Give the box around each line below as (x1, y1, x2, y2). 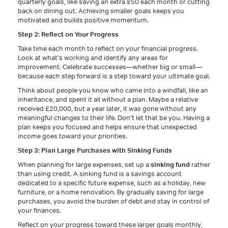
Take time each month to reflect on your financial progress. (18, 44, 198, 52)
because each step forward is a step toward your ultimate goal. (18, 72, 210, 80)
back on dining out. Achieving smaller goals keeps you (18, 7, 184, 15)
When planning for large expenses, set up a (18, 160, 151, 168)
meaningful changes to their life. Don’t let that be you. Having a (18, 113, 210, 122)
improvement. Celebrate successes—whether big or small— (18, 63, 202, 71)
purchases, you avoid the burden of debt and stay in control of (18, 197, 209, 205)
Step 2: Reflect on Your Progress (18, 30, 119, 38)
